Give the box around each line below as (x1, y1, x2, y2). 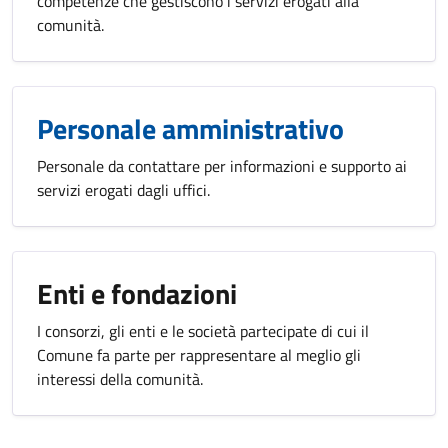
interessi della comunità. (37, 367, 203, 392)
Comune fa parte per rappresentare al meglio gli (37, 343, 361, 368)
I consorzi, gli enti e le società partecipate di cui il (37, 319, 369, 344)
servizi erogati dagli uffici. (37, 178, 210, 203)
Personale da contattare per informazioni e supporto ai (37, 154, 407, 179)
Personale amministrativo (37, 107, 344, 151)
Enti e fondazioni (37, 272, 237, 316)
